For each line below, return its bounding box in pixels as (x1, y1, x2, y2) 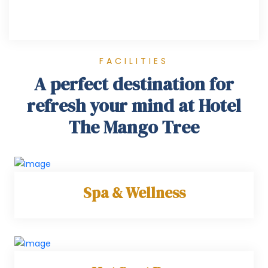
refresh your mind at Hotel (27, 93, 241, 118)
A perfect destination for (34, 72, 234, 96)
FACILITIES (99, 55, 169, 67)
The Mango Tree (69, 115, 199, 139)
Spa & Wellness (83, 182, 185, 203)
